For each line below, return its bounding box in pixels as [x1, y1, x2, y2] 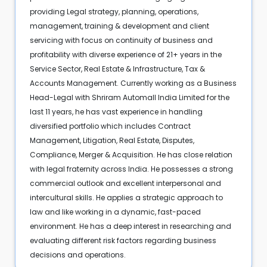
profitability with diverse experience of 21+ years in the [29, 49, 222, 60]
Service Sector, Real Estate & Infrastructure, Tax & [29, 63, 205, 74]
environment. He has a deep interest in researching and [29, 221, 231, 231]
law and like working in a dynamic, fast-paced [29, 206, 201, 217]
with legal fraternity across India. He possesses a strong [29, 163, 233, 174]
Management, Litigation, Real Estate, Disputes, [29, 135, 194, 145]
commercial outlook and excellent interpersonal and [29, 178, 221, 188]
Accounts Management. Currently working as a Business [29, 77, 237, 88]
